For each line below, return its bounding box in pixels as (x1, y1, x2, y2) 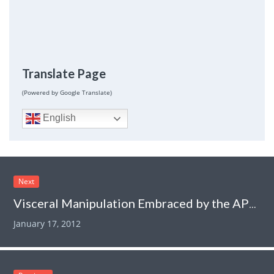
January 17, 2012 (13, 217, 81, 229)
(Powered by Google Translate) (21, 87, 112, 97)
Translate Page (21, 65, 106, 81)
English (40, 112, 76, 123)
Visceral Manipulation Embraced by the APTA (249, 198, 257, 210)
